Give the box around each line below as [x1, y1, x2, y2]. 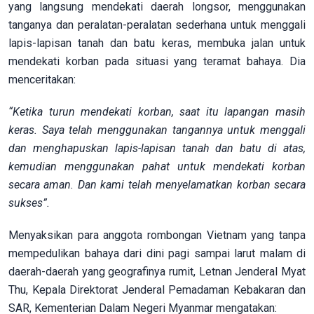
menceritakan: [8, 72, 76, 86]
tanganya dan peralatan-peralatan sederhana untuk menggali [8, 18, 306, 32]
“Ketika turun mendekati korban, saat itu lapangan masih [8, 104, 306, 118]
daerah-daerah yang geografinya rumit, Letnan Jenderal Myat [8, 264, 306, 278]
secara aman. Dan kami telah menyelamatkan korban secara [8, 177, 306, 191]
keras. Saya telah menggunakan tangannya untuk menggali [8, 123, 306, 137]
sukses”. [8, 196, 50, 210]
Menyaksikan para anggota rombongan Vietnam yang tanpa [8, 228, 306, 242]
